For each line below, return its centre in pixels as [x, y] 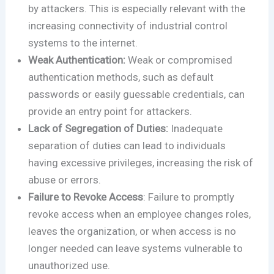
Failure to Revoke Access [86, 197]
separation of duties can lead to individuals [127, 146]
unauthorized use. [71, 266]
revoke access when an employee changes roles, [140, 214]
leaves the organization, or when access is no [132, 231]
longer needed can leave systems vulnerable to [136, 249]
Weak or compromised [180, 60]
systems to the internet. [84, 43]
